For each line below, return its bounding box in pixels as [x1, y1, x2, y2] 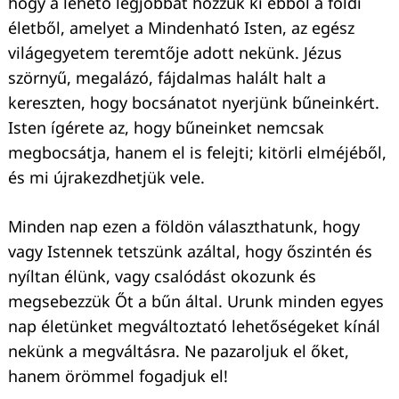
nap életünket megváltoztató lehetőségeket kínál [8, 314, 380, 337]
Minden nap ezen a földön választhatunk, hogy [8, 215, 360, 237]
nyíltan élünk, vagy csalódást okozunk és [8, 265, 316, 287]
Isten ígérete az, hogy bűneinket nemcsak [8, 116, 324, 138]
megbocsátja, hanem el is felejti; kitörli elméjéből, [8, 141, 387, 163]
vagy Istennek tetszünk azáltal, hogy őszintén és [8, 240, 372, 262]
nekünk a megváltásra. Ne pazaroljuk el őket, [8, 339, 349, 362]
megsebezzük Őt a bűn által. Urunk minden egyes [8, 289, 384, 312]
